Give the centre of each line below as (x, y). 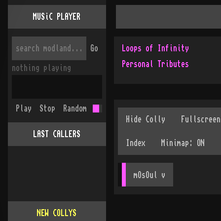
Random (75, 109)
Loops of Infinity (155, 48)
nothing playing (41, 68)
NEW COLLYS (57, 213)
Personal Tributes (155, 64)
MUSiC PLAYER (57, 17)
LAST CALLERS (57, 134)
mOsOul (145, 175)
